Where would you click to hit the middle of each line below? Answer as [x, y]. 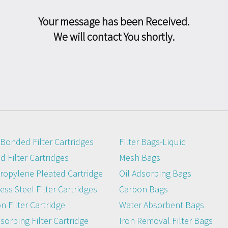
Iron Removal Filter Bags [166, 220]
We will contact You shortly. [114, 36]
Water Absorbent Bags [162, 205]
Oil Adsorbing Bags [155, 173]
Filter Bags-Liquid [153, 141]
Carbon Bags [144, 189]
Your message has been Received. [114, 21]
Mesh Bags [140, 157]
